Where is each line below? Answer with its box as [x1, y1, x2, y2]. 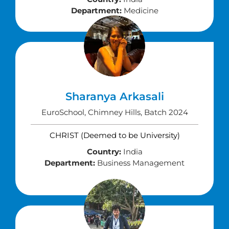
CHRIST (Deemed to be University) [49, 130, 180, 140]
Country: [86, 147, 121, 156]
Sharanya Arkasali [65, 90, 164, 103]
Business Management [95, 158, 185, 168]
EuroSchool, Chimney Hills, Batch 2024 [41, 107, 188, 117]
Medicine [121, 6, 158, 15]
